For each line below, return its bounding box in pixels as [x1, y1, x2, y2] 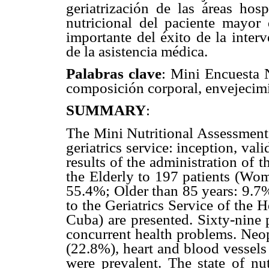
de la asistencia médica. [66, 43, 208, 60]
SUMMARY [66, 102, 146, 119]
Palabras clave [66, 65, 162, 82]
